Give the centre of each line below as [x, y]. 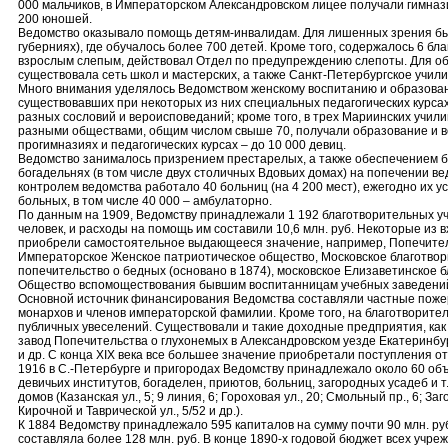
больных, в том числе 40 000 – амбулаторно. [145, 201]
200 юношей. [55, 19]
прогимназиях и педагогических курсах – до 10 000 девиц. [182, 145]
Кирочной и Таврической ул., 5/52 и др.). [130, 411]
